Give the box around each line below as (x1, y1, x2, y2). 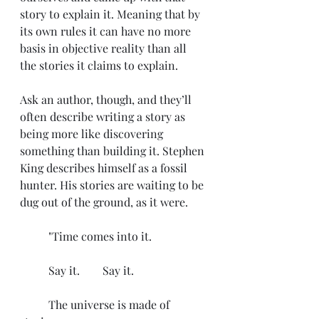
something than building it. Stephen (20, 142, 207, 158)
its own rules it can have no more (20, 23, 194, 38)
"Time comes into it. (48, 228, 152, 244)
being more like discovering (20, 125, 166, 141)
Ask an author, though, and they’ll (20, 91, 194, 107)
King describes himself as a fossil (20, 159, 190, 175)
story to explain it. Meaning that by (20, 6, 203, 21)
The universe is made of (20, 296, 48, 312)
